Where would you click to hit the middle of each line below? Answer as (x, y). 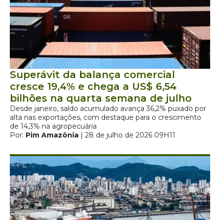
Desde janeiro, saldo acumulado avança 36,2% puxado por (108, 109)
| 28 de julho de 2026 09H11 (127, 135)
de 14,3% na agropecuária (53, 126)
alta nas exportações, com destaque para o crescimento (106, 117)
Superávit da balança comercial (92, 75)
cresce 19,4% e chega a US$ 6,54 (93, 86)
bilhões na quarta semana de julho (101, 98)
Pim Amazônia (52, 135)
